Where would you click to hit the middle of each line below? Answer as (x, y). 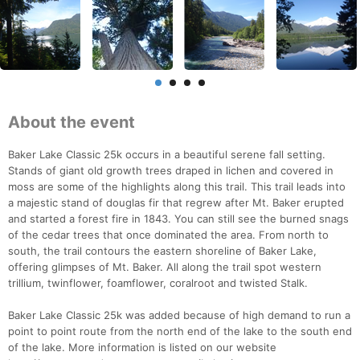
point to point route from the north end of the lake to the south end (180, 331)
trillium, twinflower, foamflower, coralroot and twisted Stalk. (158, 283)
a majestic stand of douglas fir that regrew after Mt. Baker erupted (176, 203)
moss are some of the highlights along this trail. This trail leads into (177, 187)
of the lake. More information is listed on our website (142, 348)
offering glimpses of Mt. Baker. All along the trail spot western (165, 267)
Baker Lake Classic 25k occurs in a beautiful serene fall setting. (167, 155)
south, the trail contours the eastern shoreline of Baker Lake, (162, 251)
